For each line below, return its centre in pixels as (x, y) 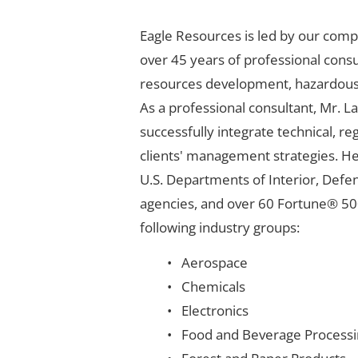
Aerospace (214, 263)
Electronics (215, 310)
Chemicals (213, 286)
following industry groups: (220, 227)
